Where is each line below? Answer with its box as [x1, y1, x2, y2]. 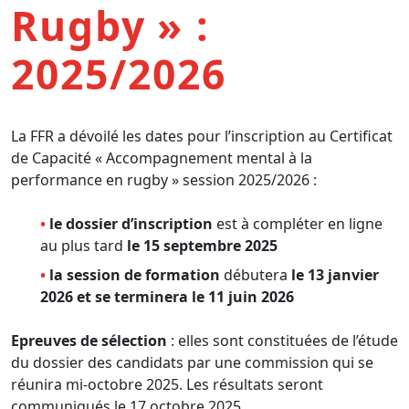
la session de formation [49, 264, 220, 285]
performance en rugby [11, 169, 168, 190]
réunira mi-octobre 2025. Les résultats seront [11, 373, 323, 394]
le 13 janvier [291, 264, 379, 285]
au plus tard [40, 235, 127, 256]
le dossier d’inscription [49, 213, 213, 234]
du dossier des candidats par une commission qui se [11, 351, 373, 372]
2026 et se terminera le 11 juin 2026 [40, 286, 294, 307]
